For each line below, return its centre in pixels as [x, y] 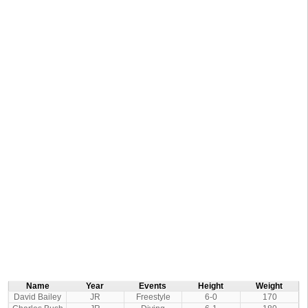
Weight [269, 286]
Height [211, 286]
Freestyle [153, 297]
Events [153, 286]
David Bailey [37, 297]
